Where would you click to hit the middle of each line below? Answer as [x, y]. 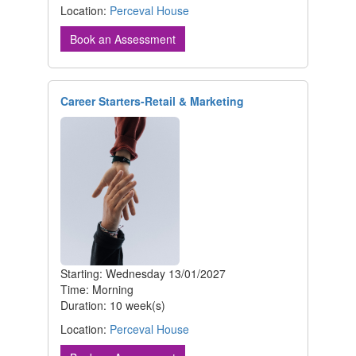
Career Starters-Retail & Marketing [152, 101]
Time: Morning [97, 290]
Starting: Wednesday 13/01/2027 [143, 274]
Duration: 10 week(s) [113, 306]
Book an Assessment [123, 39]
